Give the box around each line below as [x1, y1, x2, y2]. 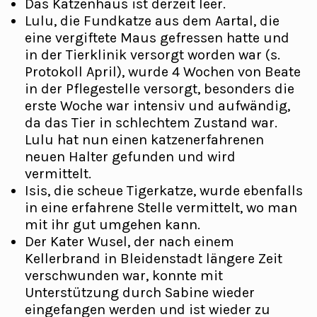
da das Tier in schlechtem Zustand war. [25, 115, 277, 131]
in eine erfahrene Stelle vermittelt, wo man [25, 200, 297, 216]
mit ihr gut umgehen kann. [25, 217, 200, 233]
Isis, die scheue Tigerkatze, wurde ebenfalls [25, 183, 303, 199]
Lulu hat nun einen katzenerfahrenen [25, 132, 264, 148]
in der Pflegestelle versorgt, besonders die [25, 81, 294, 97]
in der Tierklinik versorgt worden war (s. [25, 47, 280, 63]
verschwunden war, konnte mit [25, 267, 223, 284]
